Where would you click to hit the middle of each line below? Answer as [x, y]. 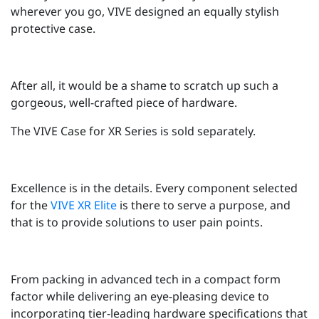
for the [31, 205]
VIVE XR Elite [85, 205]
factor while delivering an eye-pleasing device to [140, 297]
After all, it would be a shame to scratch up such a [145, 86]
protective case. [53, 29]
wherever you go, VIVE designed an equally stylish [145, 12]
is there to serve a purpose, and [205, 205]
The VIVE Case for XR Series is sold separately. [133, 131]
